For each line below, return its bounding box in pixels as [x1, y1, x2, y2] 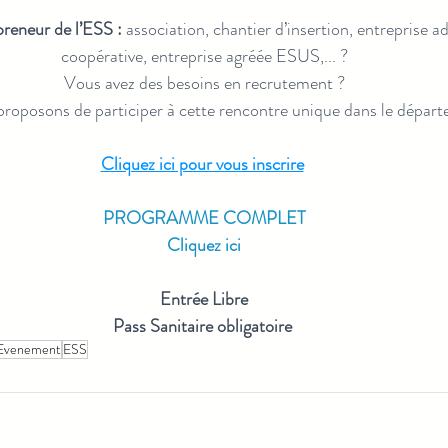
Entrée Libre [160, 285, 248, 312]
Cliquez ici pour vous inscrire [100, 150, 304, 177]
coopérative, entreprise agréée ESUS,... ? [60, 42, 348, 69]
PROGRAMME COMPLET [102, 204, 306, 231]
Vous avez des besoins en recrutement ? [63, 69, 345, 96]
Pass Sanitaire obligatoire [112, 312, 292, 339]
